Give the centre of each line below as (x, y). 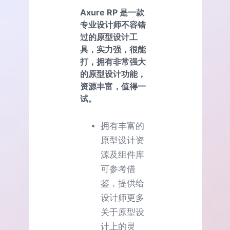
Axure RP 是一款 (112, 12)
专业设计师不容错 (113, 24)
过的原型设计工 (109, 37)
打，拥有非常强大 (113, 61)
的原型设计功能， (113, 74)
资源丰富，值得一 (113, 86)
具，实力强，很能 (113, 49)
